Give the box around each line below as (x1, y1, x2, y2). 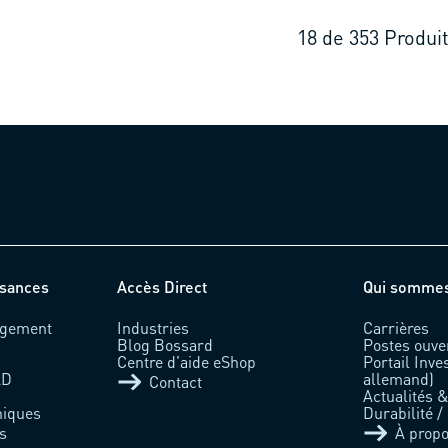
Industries (116, 316, 189, 338)
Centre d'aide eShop (116, 350, 256, 372)
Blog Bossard (116, 333, 213, 355)
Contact (148, 371, 202, 393)
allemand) (363, 367, 435, 389)
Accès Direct (116, 275, 207, 297)
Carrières (363, 316, 430, 338)
